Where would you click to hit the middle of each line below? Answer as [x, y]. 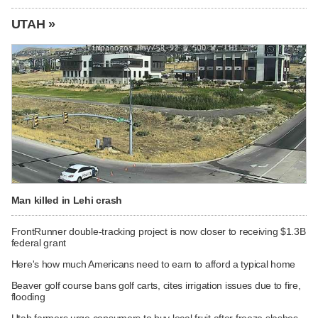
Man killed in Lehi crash [66, 201]
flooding [28, 296]
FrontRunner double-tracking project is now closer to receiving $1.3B [158, 231]
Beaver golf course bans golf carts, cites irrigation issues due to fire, [156, 285]
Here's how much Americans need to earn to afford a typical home [153, 264]
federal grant [39, 242]
